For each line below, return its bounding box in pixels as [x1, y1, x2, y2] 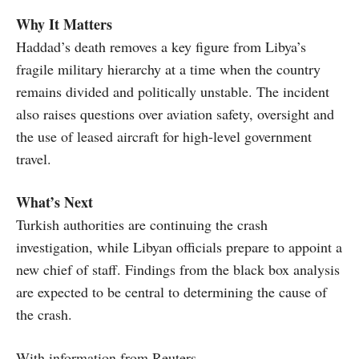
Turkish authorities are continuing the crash [16, 214, 268, 234]
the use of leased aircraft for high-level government [16, 126, 312, 146]
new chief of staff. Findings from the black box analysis [16, 259, 340, 279]
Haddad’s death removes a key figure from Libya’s [16, 36, 306, 56]
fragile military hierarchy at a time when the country [16, 58, 321, 79]
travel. [16, 148, 51, 168]
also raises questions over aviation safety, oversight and [16, 103, 334, 123]
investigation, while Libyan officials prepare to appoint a [16, 236, 342, 256]
